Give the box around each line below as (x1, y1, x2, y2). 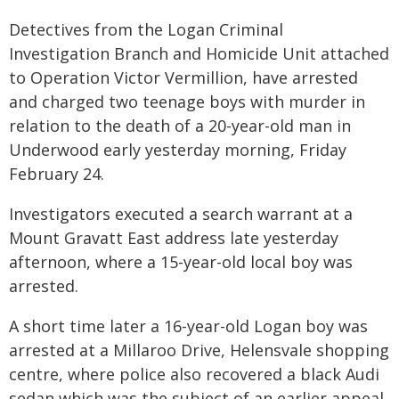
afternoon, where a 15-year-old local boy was (9, 251, 353, 273)
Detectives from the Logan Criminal (9, 19, 283, 40)
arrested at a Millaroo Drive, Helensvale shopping (9, 339, 389, 361)
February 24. (9, 163, 104, 184)
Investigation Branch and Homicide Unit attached (9, 43, 389, 64)
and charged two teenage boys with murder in (9, 91, 365, 112)
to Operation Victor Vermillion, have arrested (9, 67, 358, 88)
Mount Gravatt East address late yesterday (9, 227, 338, 248)
